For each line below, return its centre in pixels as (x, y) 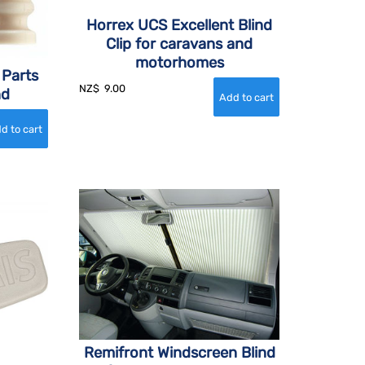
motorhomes (179, 63)
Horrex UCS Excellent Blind (179, 25)
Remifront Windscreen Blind (179, 353)
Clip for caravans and (179, 44)
